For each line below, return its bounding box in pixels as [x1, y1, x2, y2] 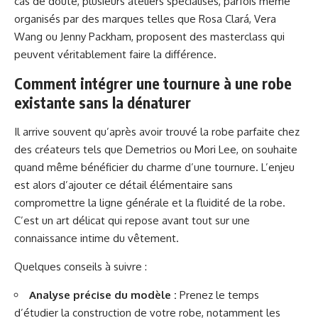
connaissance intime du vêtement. [14, 231, 179, 245]
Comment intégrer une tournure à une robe [14, 74, 292, 93]
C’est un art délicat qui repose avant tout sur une [14, 214, 250, 227]
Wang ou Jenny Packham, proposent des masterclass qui [14, 30, 285, 43]
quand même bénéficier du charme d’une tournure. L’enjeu [14, 160, 295, 174]
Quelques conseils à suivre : [14, 260, 147, 273]
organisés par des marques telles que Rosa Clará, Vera [14, 12, 276, 26]
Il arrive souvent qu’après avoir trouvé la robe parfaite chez [14, 125, 300, 138]
